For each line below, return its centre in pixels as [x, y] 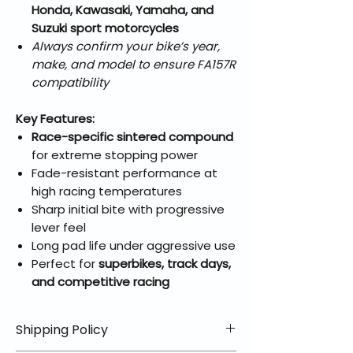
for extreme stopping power [115, 155]
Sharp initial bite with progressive [128, 210]
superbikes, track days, [165, 264]
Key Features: [55, 119]
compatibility [70, 83]
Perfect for [65, 264]
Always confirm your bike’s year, [126, 46]
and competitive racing [100, 282]
